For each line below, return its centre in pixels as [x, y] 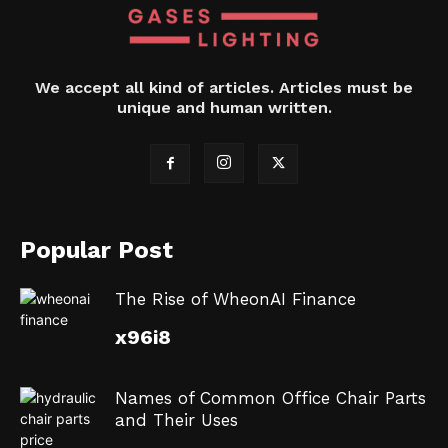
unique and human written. [224, 107]
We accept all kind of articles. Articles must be [224, 87]
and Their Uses [176, 420]
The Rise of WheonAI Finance [235, 299]
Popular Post [96, 250]
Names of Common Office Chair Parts [270, 398]
